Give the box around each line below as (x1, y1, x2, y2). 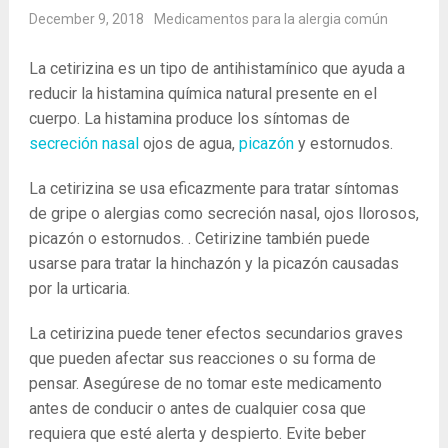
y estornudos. (297, 134, 393, 153)
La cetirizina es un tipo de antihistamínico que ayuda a (28, 59, 405, 78)
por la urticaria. (28, 279, 130, 298)
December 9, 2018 (28, 11, 144, 27)
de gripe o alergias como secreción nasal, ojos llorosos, (28, 204, 419, 223)
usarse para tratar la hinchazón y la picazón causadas (28, 254, 399, 273)
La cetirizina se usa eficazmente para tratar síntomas (28, 179, 399, 198)
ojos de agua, (142, 134, 239, 153)
